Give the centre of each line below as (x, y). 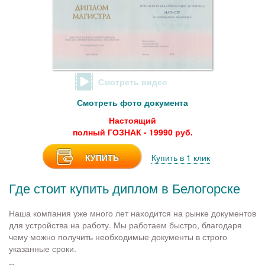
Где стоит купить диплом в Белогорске (125, 188)
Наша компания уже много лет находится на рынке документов (132, 213)
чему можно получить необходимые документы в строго (118, 236)
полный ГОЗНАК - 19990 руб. (132, 132)
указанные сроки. (43, 248)
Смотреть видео (132, 81)
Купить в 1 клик (180, 157)
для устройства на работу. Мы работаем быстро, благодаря (125, 224)
